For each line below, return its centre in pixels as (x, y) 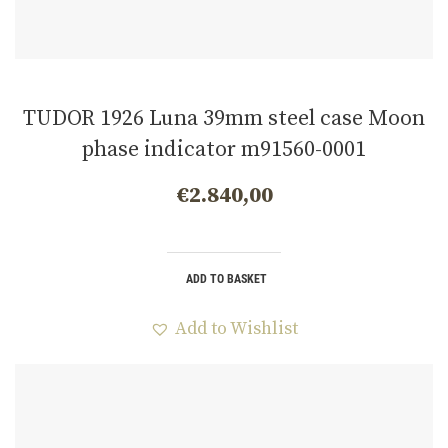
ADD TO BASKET (226, 278)
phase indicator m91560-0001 (224, 149)
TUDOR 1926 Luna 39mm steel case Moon (224, 118)
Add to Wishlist (236, 328)
